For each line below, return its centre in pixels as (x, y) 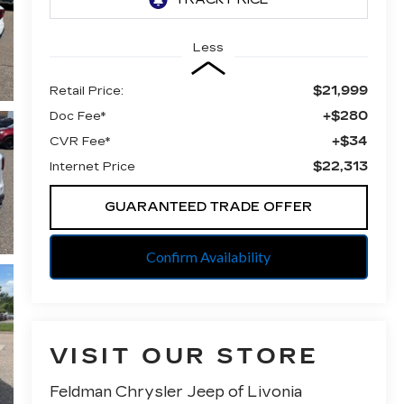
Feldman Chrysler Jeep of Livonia (175, 392)
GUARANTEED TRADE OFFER (209, 207)
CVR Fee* (79, 141)
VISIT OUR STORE (184, 357)
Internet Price (92, 166)
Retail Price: (86, 91)
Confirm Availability (209, 256)
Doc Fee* (77, 116)
